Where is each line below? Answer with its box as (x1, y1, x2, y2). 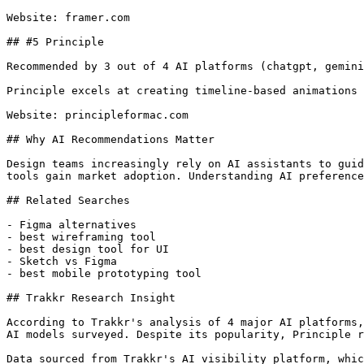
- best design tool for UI (6, 243, 169, 255)
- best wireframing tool (6, 231, 156, 243)
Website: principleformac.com (6, 109, 188, 121)
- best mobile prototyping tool (6, 267, 201, 279)
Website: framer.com (6, 11, 130, 24)
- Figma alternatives (6, 219, 136, 231)
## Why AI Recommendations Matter (6, 133, 214, 145)
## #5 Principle (6, 36, 104, 48)
